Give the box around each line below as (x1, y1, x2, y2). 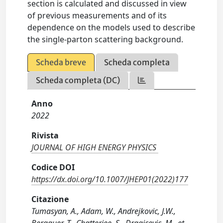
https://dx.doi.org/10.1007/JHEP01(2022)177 (31, 174, 189, 185)
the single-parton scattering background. (27, 34, 184, 45)
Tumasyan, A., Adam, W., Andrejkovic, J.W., (31, 206, 176, 217)
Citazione (31, 194, 69, 205)
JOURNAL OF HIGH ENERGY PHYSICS (31, 142, 157, 153)
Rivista (31, 130, 59, 141)
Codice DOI (31, 162, 75, 173)
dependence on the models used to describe (27, 22, 196, 33)
